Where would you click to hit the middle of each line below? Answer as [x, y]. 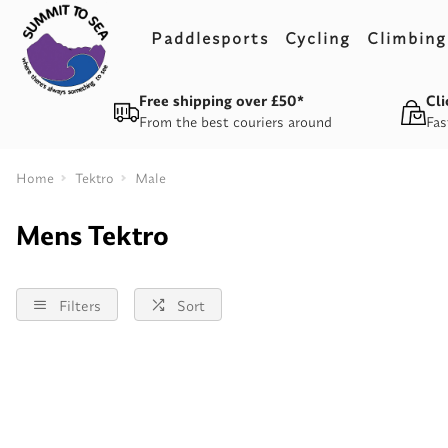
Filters [80, 305]
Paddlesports [210, 37]
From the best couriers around [235, 122]
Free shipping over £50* [221, 101]
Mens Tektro [92, 236]
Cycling [318, 37]
